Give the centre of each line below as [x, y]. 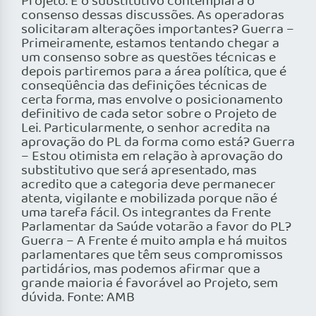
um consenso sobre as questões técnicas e [148, 58]
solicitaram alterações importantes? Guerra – [158, 30]
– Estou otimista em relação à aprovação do [152, 157]
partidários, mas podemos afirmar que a [141, 270]
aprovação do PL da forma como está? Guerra [158, 143]
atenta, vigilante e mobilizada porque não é [149, 199]
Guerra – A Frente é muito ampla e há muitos [154, 242]
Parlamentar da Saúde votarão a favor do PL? [156, 227]
